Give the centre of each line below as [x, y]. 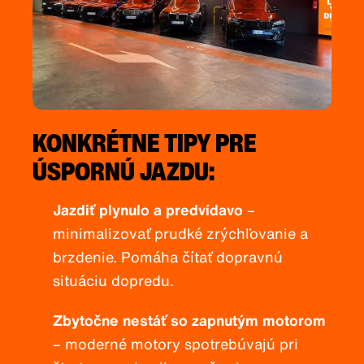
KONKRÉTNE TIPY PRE [144, 143]
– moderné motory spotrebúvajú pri [175, 344]
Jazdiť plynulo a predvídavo [148, 210]
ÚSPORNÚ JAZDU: [123, 171]
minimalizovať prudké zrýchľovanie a [180, 234]
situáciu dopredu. [113, 281]
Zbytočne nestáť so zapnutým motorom [189, 321]
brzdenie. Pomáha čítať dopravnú [168, 257]
